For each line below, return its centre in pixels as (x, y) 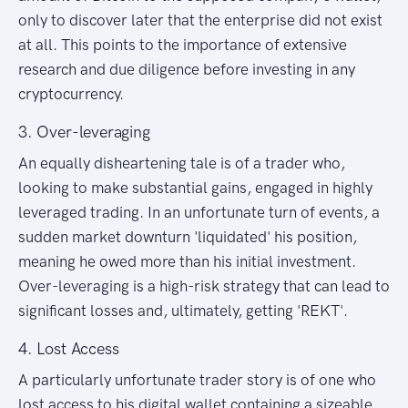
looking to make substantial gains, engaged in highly (195, 187)
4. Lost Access (69, 348)
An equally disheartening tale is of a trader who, (182, 163)
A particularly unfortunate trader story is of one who (197, 379)
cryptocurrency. (71, 93)
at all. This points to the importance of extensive (183, 44)
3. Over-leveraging (84, 132)
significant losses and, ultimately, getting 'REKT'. (183, 310)
